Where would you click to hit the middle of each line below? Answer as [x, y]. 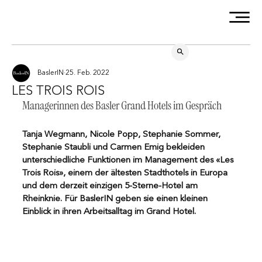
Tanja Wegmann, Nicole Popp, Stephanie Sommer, [123, 135]
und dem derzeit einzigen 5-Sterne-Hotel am [111, 186]
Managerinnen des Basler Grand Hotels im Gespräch [122, 105]
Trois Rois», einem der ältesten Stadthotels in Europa [126, 173]
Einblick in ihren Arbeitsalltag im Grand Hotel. [109, 212]
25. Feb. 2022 [87, 73]
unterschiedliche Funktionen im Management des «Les [129, 160]
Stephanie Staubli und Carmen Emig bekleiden [115, 147]
